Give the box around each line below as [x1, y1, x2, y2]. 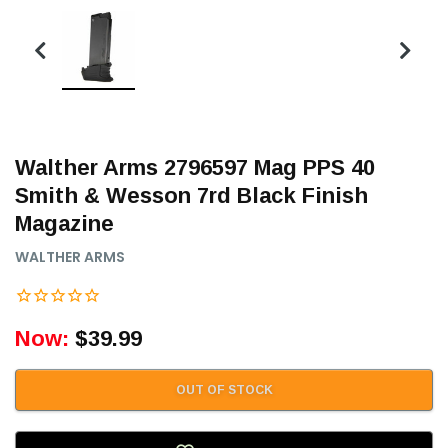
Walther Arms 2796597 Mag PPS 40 [15, 155, 375, 181]
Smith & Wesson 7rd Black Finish [15, 183, 368, 209]
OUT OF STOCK [175, 383, 273, 398]
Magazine [15, 211, 114, 237]
